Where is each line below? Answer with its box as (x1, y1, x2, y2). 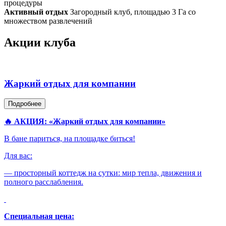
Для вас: (4, 151, 32, 160)
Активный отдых (4, 8, 68, 17)
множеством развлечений (4, 17, 92, 26)
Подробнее (8, 100, 41, 108)
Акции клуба (4, 35, 76, 49)
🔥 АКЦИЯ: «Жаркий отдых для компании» (4, 117, 165, 126)
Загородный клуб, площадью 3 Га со (68, 8, 196, 17)
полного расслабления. (4, 178, 83, 187)
